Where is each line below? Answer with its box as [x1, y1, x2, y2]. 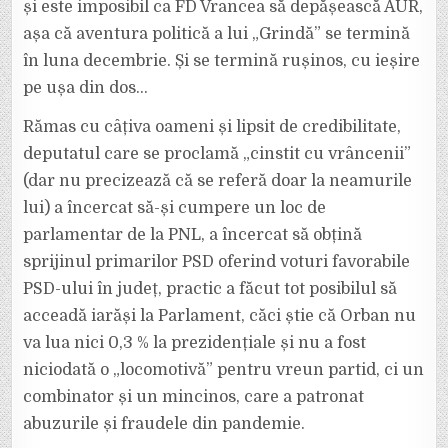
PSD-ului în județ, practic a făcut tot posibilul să [23, 280, 398, 298]
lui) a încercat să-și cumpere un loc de [23, 199, 327, 217]
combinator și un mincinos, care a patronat [23, 388, 365, 406]
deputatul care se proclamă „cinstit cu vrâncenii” [23, 145, 412, 163]
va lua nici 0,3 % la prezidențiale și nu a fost [23, 334, 367, 352]
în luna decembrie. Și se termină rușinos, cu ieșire [23, 52, 421, 70]
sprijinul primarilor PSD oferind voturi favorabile [23, 253, 411, 271]
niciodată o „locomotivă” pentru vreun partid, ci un [23, 361, 425, 379]
